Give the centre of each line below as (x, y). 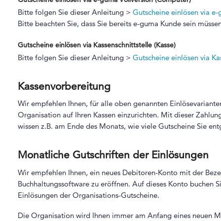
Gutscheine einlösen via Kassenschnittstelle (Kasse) (96, 45)
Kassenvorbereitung (64, 86)
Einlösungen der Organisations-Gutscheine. (88, 195)
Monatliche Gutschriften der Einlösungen (113, 155)
